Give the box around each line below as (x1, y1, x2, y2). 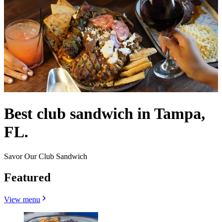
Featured (4, 170, 51, 184)
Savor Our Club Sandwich (4, 152, 87, 161)
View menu (4, 195, 40, 204)
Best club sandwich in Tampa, (4, 105, 205, 123)
